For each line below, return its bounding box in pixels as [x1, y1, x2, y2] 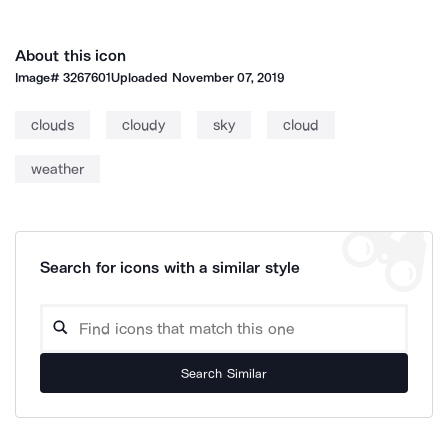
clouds [31, 116, 74, 134]
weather [31, 160, 84, 178]
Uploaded [111, 70, 172, 85]
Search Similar [181, 365, 267, 381]
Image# [15, 70, 64, 85]
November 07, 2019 [171, 70, 285, 85]
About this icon [15, 46, 127, 65]
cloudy [122, 116, 165, 134]
